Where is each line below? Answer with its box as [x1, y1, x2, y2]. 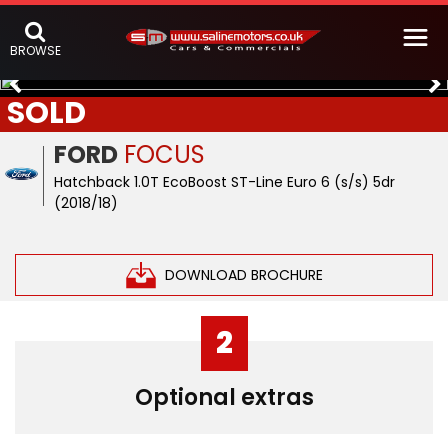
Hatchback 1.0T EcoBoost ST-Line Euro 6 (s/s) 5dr [54, 172, 396, 192]
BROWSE [10, 42, 61, 59]
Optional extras [134, 382, 314, 413]
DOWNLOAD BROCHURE [164, 264, 323, 285]
